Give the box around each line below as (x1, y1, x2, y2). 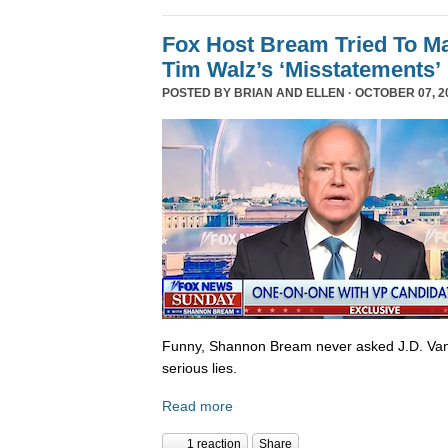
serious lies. (162, 360, 237, 377)
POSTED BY (162, 85, 234, 100)
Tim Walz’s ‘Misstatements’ (162, 56, 441, 82)
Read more (162, 397, 233, 414)
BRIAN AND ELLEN (234, 85, 345, 100)
